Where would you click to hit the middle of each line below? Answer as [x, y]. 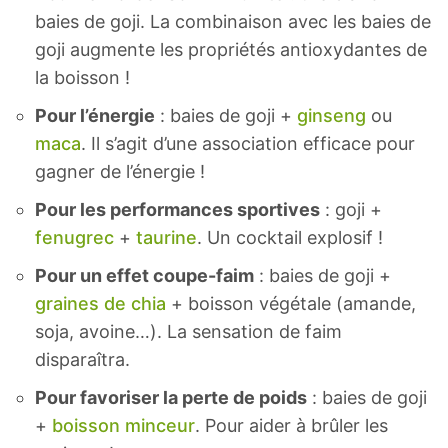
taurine [166, 237]
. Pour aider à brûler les [291, 425]
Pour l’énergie [95, 115]
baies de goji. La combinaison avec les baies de [233, 21]
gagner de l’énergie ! [120, 171]
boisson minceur [123, 425]
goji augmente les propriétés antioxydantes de [231, 49]
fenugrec [74, 237]
